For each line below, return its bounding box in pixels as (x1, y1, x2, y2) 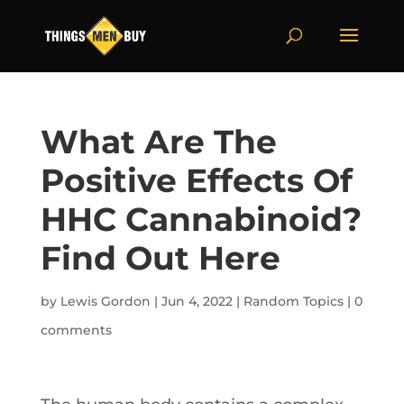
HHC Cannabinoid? (40, 199, 362, 239)
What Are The (40, 122, 277, 161)
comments (40, 322, 112, 338)
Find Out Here (40, 238, 280, 278)
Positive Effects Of (40, 161, 353, 200)
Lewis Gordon (60, 293, 151, 309)
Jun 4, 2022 (161, 293, 233, 309)
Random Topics (243, 293, 344, 309)
